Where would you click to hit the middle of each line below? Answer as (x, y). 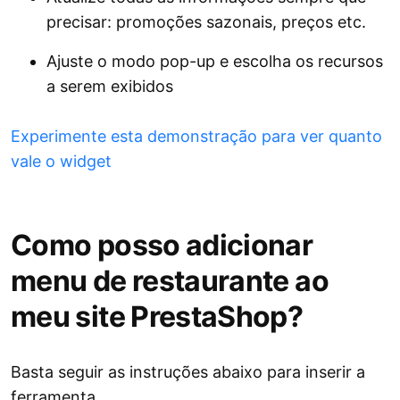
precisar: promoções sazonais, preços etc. (206, 22)
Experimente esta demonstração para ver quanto (196, 137)
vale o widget (61, 162)
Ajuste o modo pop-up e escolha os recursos (215, 62)
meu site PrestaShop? (157, 317)
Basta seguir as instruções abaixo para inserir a (188, 372)
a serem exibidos (110, 87)
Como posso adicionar (162, 246)
